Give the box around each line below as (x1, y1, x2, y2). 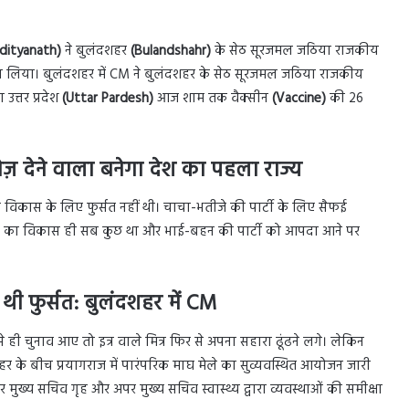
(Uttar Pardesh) (62, 87, 153, 110)
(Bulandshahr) (131, 39, 211, 62)
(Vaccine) (272, 87, 326, 110)
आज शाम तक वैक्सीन (153, 87, 272, 110)
